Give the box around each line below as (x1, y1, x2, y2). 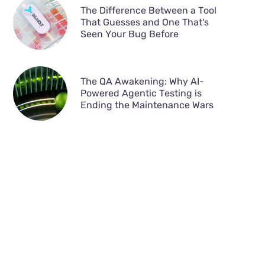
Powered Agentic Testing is (80, 88, 202, 99)
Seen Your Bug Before (80, 28, 179, 40)
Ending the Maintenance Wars (80, 99, 214, 111)
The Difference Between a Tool (80, 5, 216, 17)
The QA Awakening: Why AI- (80, 76, 204, 88)
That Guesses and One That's (80, 17, 209, 28)
